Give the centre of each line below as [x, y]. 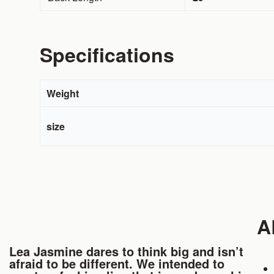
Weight [62, 94]
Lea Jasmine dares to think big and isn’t [126, 251]
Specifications [107, 55]
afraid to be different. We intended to [117, 264]
